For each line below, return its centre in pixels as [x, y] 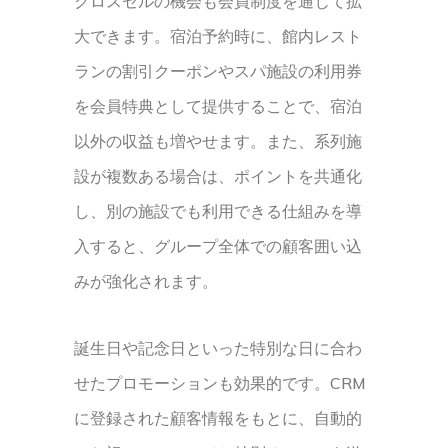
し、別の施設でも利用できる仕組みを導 [218, 211]
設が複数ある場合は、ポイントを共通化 [218, 176]
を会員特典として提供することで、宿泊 [218, 106]
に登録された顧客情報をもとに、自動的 [218, 418]
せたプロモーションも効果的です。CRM [220, 383]
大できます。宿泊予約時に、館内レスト [218, 36]
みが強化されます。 [146, 281]
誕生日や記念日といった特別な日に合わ [218, 348]
